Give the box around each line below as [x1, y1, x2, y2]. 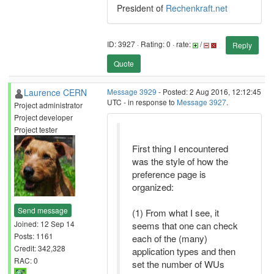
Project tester [14, 124, 57, 135]
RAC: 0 [14, 254, 38, 265]
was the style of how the [132, 155, 228, 168]
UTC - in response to [107, 97, 177, 107]
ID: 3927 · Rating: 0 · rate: [107, 39, 193, 50]
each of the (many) [132, 232, 207, 245]
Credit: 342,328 [14, 242, 65, 253]
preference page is [132, 168, 206, 180]
